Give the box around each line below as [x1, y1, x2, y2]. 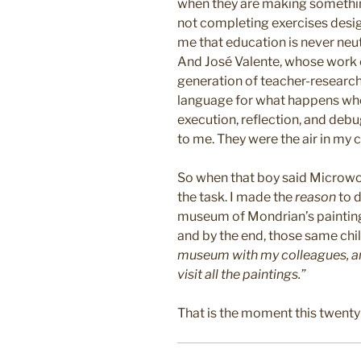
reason [295, 189, 336, 205]
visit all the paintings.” [177, 267, 305, 283]
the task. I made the [177, 189, 295, 205]
